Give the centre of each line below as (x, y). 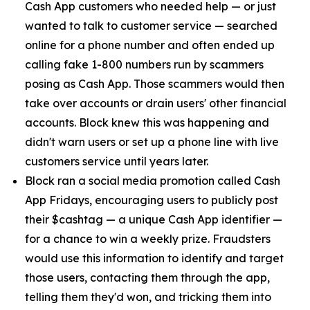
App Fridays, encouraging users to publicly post (152, 200)
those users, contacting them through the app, (147, 277)
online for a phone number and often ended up (150, 45)
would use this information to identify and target (154, 258)
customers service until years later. (117, 161)
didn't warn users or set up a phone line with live (152, 142)
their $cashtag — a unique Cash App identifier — (154, 219)
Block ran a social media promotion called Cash (153, 181)
